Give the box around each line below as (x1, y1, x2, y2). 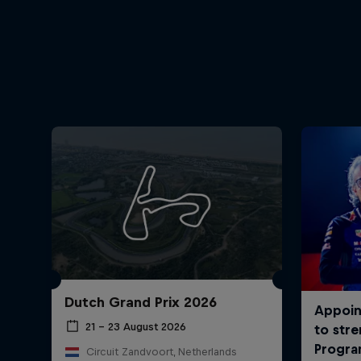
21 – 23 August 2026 (85, 320, 186, 333)
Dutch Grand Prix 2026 (64, 294, 217, 311)
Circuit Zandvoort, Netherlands (85, 346, 236, 359)
